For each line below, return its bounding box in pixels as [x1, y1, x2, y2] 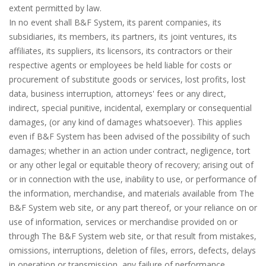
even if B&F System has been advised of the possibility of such [9, 131, 250, 142]
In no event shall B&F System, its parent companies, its [9, 17, 221, 28]
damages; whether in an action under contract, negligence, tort [9, 145, 251, 156]
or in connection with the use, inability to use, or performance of [9, 173, 256, 185]
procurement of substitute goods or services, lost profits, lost [9, 74, 246, 85]
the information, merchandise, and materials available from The [9, 188, 254, 199]
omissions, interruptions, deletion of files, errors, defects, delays [9, 245, 256, 256]
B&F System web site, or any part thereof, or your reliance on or [9, 202, 257, 213]
